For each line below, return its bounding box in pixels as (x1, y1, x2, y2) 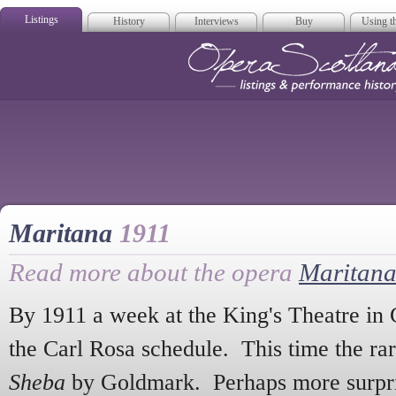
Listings (24, 13, 58, 26)
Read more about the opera (9, 258, 299, 286)
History (112, 15, 145, 27)
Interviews (194, 15, 239, 27)
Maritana (9, 218, 119, 248)
